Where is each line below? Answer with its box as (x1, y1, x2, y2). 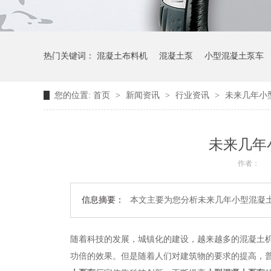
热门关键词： (44, 51, 97, 60)
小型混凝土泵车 (204, 51, 264, 60)
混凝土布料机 (97, 51, 148, 60)
